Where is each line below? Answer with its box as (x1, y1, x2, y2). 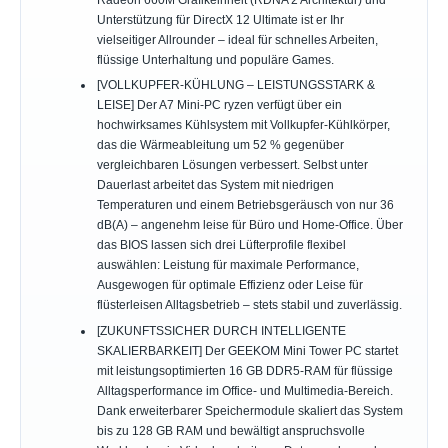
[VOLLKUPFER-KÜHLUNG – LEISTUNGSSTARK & (96, 78, 375, 93)
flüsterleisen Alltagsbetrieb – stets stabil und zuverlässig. (96, 298, 402, 313)
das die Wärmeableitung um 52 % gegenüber (96, 138, 344, 153)
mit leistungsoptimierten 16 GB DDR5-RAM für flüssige (96, 363, 393, 378)
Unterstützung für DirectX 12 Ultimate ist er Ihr (96, 13, 344, 28)
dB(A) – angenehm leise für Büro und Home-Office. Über (96, 218, 403, 233)
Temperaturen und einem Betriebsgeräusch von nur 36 (96, 198, 394, 213)
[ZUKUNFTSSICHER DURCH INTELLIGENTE (96, 323, 346, 338)
